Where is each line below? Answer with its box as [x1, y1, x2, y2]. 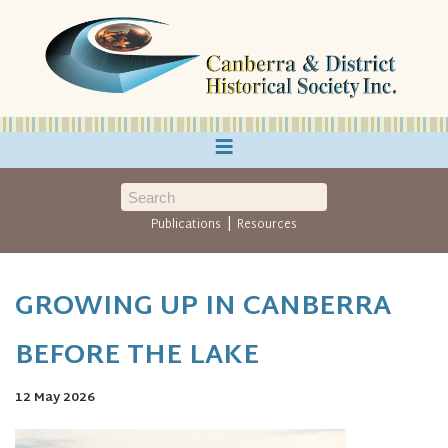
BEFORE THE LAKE [15, 332, 259, 381]
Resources [236, 214, 297, 236]
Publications [151, 214, 222, 236]
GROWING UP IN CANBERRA [15, 283, 391, 332]
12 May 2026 [15, 386, 95, 409]
